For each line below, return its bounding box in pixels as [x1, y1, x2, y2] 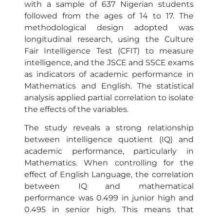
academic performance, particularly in [24, 146, 194, 156]
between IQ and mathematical [24, 181, 194, 191]
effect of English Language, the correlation [24, 169, 194, 179]
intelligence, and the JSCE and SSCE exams [24, 57, 194, 67]
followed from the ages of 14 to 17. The [24, 11, 194, 20]
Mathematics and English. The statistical [24, 81, 194, 91]
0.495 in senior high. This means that [24, 204, 194, 214]
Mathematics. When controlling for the [24, 158, 194, 167]
